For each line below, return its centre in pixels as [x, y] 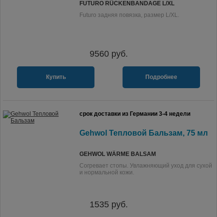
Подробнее [161, 77]
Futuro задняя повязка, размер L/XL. [129, 15]
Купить [56, 77]
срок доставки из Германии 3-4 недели [135, 114]
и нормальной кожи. [107, 172]
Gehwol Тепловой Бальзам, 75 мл [144, 133]
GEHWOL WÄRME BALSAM [118, 154]
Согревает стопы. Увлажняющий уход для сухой [146, 166]
